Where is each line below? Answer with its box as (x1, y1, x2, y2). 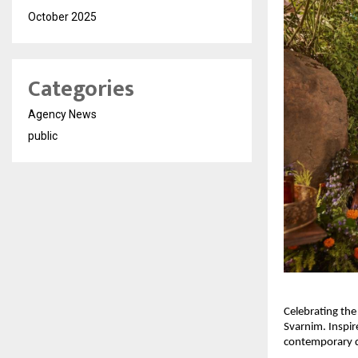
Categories (28, 70, 134, 108)
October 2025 (28, 10, 97, 23)
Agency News (28, 108, 97, 121)
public (28, 129, 58, 142)
